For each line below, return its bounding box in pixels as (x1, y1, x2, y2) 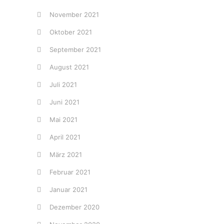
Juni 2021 (49, 98, 79, 106)
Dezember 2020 (49, 203, 99, 211)
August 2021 (49, 63, 89, 71)
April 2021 (49, 133, 80, 141)
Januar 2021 (49, 185, 87, 193)
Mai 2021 (49, 115, 77, 123)
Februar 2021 (49, 168, 90, 176)
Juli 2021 (49, 80, 77, 88)
